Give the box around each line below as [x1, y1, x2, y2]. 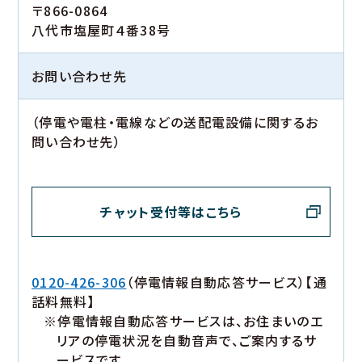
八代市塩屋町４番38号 [32, 20, 171, 40]
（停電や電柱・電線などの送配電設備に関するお [32, 112, 319, 133]
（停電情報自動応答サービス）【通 [126, 272, 327, 293]
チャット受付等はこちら [100, 202, 242, 222]
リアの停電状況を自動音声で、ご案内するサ [57, 330, 318, 351]
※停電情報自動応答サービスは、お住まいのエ [44, 311, 323, 331]
